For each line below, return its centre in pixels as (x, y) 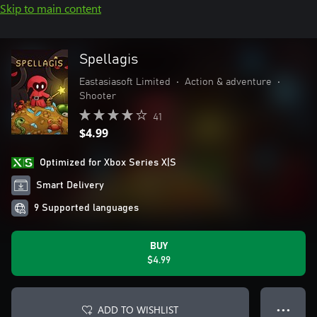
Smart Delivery (70, 185)
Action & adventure (228, 82)
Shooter (98, 96)
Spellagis (109, 59)
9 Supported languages (86, 208)
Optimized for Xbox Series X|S (108, 163)
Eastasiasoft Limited (125, 82)
